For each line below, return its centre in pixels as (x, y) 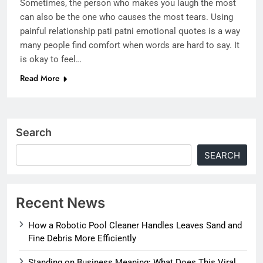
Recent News (60, 203)
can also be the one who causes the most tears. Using (127, 17)
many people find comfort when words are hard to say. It (130, 45)
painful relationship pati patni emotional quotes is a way (130, 31)
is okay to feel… (51, 60)
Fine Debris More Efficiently (82, 239)
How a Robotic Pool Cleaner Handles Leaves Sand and (135, 226)
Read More (40, 78)
